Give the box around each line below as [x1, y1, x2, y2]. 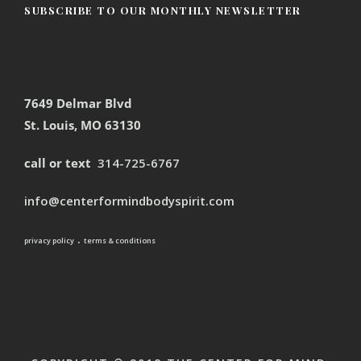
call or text [24, 154, 94, 171]
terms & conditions [84, 234, 156, 246]
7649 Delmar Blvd [24, 94, 132, 111]
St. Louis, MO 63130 [24, 116, 141, 133]
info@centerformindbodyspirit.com [24, 192, 234, 209]
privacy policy [24, 234, 74, 246]
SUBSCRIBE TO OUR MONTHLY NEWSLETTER [24, 2, 301, 17]
